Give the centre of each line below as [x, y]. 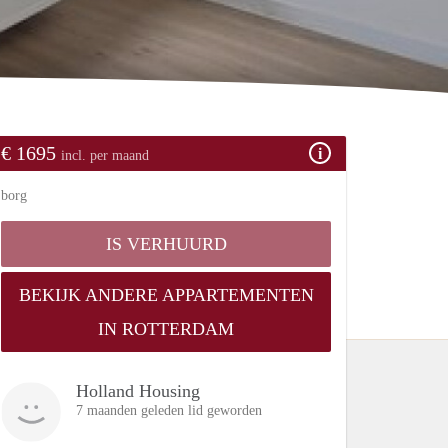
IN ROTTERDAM [166, 328]
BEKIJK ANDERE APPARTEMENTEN [166, 294]
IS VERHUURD [166, 243]
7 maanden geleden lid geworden [169, 410]
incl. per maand [105, 155]
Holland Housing [138, 390]
